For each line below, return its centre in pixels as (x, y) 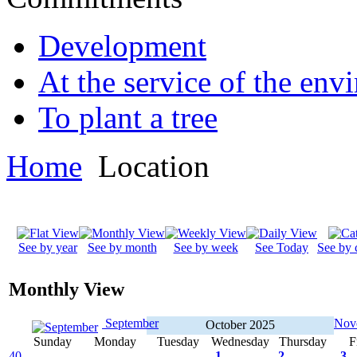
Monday (115, 342)
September (130, 324)
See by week (206, 248)
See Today (282, 248)
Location (150, 167)
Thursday (303, 342)
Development (122, 46)
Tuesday (178, 342)
